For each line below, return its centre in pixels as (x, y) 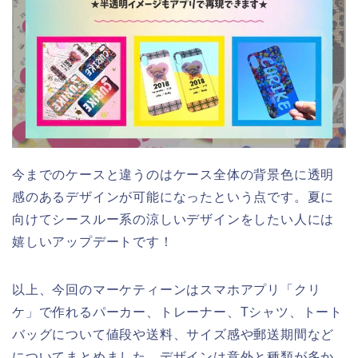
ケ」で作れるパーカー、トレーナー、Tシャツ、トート (177, 312)
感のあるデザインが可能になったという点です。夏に (173, 197)
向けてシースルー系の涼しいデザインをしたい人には (173, 220)
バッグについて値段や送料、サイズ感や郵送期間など (173, 335)
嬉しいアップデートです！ (93, 242)
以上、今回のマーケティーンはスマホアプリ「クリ (167, 290)
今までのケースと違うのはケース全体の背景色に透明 (173, 175)
